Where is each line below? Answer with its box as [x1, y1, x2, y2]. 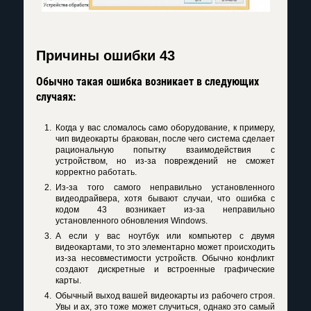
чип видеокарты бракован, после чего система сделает [56, 134, 275, 144]
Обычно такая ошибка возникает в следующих [36, 75, 259, 89]
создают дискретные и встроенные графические [56, 264, 275, 275]
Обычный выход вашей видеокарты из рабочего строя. [56, 291, 275, 301]
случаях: [36, 90, 76, 104]
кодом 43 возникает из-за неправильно [56, 205, 275, 215]
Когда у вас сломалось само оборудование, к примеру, [56, 123, 275, 133]
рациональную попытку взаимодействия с [56, 145, 275, 155]
